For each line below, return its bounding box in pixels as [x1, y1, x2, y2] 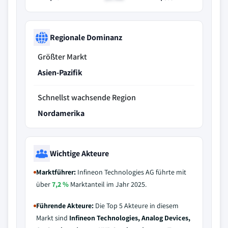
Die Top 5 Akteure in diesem [94, 201, 179, 210]
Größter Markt [38, 51, 87, 62]
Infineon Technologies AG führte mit [76, 167, 186, 177]
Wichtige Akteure [50, 148, 109, 159]
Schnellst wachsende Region [38, 92, 136, 103]
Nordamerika [38, 108, 84, 119]
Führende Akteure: [36, 201, 94, 210]
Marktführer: [36, 167, 76, 177]
